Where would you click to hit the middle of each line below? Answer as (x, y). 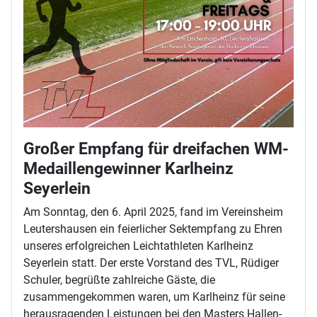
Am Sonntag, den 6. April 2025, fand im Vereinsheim (153, 212)
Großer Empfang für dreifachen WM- (156, 148)
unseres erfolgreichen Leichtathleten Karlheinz (138, 246)
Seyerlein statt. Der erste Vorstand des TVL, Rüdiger (151, 263)
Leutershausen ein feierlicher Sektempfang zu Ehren (153, 229)
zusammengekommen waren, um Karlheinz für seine (154, 296)
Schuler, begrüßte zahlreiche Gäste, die (119, 279)
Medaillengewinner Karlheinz (128, 168)
